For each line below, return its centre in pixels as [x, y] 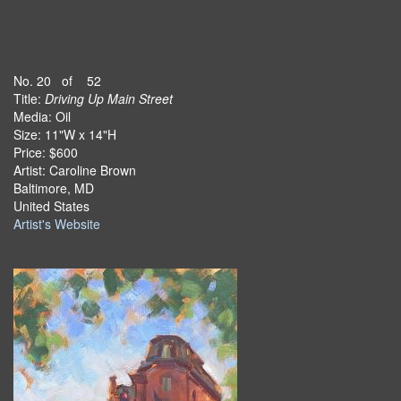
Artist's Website [57, 224]
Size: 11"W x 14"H [65, 134]
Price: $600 [46, 152]
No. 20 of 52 [57, 81]
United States [51, 206]
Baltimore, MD [54, 188]
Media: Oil [42, 116]
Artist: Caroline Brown [75, 170]
